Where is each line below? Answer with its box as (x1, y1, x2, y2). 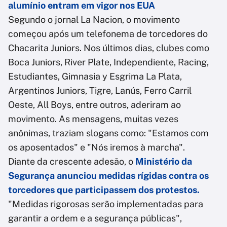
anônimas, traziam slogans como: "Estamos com (8, 128, 209, 139)
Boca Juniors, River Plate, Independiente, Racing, (8, 57, 209, 68)
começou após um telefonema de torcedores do (8, 28, 208, 40)
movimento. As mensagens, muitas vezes (8, 113, 178, 125)
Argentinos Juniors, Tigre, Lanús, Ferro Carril (8, 85, 192, 96)
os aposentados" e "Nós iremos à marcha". (8, 142, 185, 153)
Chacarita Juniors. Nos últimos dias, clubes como (8, 43, 209, 54)
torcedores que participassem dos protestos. (8, 184, 200, 196)
